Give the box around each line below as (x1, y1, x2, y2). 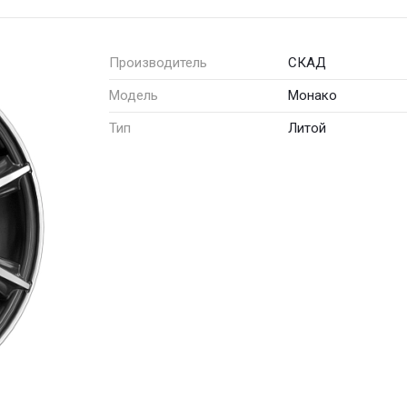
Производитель (109, 54, 207, 71)
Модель (109, 86, 158, 104)
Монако (288, 86, 338, 104)
